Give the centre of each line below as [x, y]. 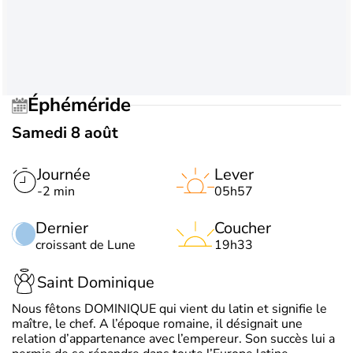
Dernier [62, 228]
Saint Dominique [96, 283]
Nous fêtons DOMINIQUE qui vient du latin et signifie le [169, 308]
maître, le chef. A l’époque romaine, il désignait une [157, 323]
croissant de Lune [85, 245]
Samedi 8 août [65, 132]
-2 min [56, 191]
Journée [64, 174]
